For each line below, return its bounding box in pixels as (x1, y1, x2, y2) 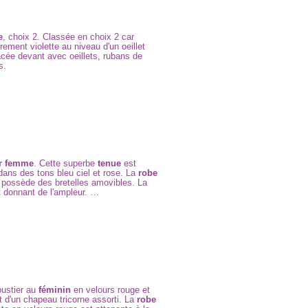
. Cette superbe (34, 158, 98, 168)
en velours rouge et (71, 285, 150, 295)
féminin (38, 285, 71, 295)
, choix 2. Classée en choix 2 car (3, 32, 134, 42)
